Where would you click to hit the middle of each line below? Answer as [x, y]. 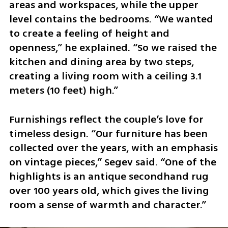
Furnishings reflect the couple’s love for [106, 120]
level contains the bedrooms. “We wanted [111, 19]
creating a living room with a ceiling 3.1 [105, 76]
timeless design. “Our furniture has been [108, 134]
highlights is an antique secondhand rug [109, 177]
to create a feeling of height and [89, 34]
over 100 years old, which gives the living [109, 191]
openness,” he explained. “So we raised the [113, 48]
